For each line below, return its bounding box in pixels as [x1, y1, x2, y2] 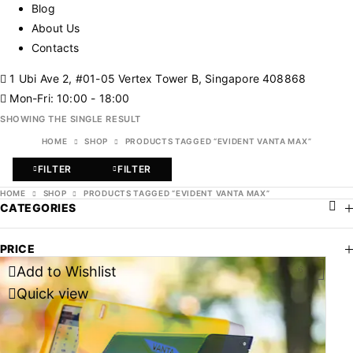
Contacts [32, 41, 80, 54]
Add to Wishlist [17, 263, 117, 280]
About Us [32, 21, 80, 35]
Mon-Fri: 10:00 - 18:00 [6, 91, 130, 105]
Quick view [17, 285, 89, 302]
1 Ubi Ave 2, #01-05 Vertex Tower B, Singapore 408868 [6, 72, 307, 85]
